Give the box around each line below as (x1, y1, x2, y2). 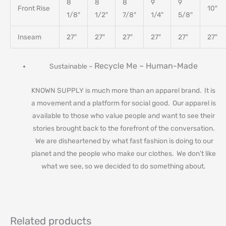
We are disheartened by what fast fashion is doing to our (33, 137, 213, 145)
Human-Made (145, 61, 198, 71)
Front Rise (17, 4, 50, 12)
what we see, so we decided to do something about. (41, 162, 206, 171)
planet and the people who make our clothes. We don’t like (31, 149, 216, 158)
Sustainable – (49, 62, 94, 71)
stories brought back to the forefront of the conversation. (32, 124, 214, 133)
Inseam (17, 32, 41, 41)
